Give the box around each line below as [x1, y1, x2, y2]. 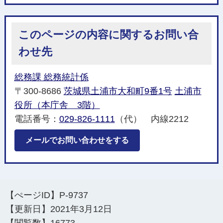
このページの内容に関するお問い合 [18, 28, 199, 41]
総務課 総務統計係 [14, 72, 89, 82]
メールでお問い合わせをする [25, 135, 129, 144]
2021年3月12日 [50, 204, 112, 215]
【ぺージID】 [5, 190, 60, 201]
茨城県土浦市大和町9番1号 [63, 86, 172, 96]
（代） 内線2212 [114, 113, 198, 124]
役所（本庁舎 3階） [14, 100, 100, 110]
